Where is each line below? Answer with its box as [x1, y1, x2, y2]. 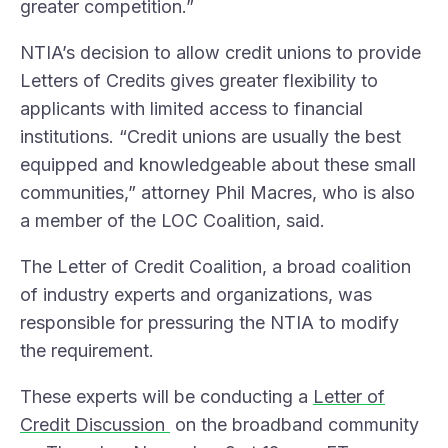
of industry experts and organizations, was [20, 284, 372, 306]
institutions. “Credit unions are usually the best [20, 126, 401, 148]
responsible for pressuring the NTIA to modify [20, 312, 399, 334]
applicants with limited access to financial [20, 98, 363, 120]
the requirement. [20, 340, 159, 362]
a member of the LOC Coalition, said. [20, 210, 325, 232]
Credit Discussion [20, 414, 170, 436]
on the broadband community [170, 414, 419, 436]
